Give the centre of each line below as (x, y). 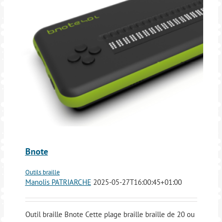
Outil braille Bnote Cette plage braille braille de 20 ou (110, 215)
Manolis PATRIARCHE (58, 182)
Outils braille (42, 172)
